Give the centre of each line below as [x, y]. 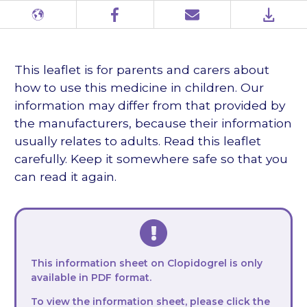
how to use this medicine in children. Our [139, 88]
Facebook [115, 20]
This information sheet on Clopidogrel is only [147, 263]
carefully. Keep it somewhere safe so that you [151, 159]
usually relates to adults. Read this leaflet [138, 141]
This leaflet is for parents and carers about [142, 70]
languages [39, 35]
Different [36, 20]
